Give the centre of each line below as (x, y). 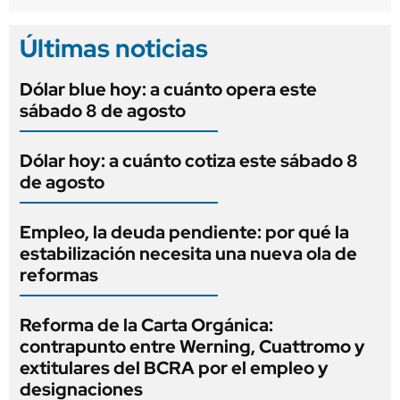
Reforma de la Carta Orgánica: (146, 325)
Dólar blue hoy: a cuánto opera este (168, 89)
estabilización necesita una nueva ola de (188, 253)
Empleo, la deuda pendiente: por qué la (184, 232)
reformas (59, 275)
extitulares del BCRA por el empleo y (174, 367)
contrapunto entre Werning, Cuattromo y (192, 346)
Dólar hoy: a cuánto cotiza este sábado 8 (189, 160)
